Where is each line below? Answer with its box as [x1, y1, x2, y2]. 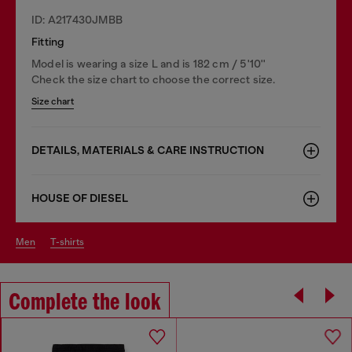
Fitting [31, 35, 65, 48]
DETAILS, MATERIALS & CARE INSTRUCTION [31, 143, 264, 157]
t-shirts [56, 236, 84, 247]
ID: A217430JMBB [31, 13, 123, 26]
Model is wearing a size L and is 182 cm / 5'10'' [31, 57, 266, 70]
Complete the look [9, 290, 161, 316]
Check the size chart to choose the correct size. [31, 72, 276, 86]
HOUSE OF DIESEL [31, 191, 128, 205]
